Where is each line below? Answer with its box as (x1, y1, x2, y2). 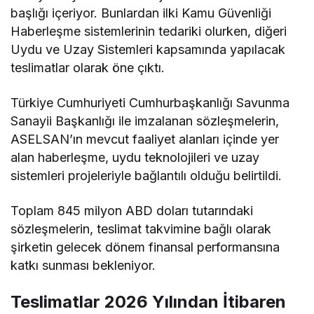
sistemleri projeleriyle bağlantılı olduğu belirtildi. (11, 168, 282, 183)
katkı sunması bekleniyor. (11, 257, 156, 273)
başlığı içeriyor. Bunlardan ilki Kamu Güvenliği (11, 5, 272, 20)
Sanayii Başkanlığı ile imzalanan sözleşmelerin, (11, 113, 280, 128)
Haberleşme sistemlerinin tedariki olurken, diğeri (11, 23, 287, 39)
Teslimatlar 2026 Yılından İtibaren (11, 291, 286, 312)
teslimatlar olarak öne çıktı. (11, 60, 165, 75)
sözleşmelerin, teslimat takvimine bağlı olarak (11, 221, 272, 236)
